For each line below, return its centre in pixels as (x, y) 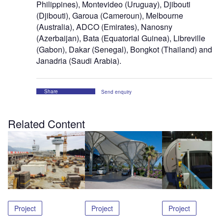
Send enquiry (116, 92)
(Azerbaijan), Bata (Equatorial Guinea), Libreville (121, 38)
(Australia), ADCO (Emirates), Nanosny (104, 27)
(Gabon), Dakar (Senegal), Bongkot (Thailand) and (124, 50)
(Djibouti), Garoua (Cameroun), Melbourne (110, 16)
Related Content (46, 124)
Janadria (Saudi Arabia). (79, 61)
